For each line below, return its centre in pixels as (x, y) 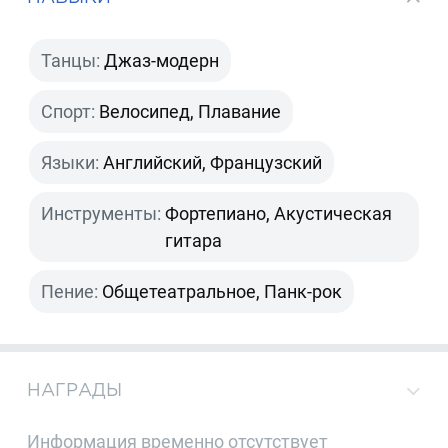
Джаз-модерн (162, 60)
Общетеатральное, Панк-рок (222, 291)
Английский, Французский (213, 162)
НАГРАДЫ (75, 390)
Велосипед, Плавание (190, 111)
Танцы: (71, 60)
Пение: (70, 291)
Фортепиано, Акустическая (279, 213)
